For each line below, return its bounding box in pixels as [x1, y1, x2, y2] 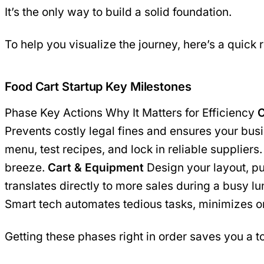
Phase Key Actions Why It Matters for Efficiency [5, 105, 258, 120]
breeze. [5, 160, 48, 174]
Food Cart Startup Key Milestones [5, 79, 192, 94]
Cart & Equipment [48, 160, 144, 174]
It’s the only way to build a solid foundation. [5, 5, 232, 19]
